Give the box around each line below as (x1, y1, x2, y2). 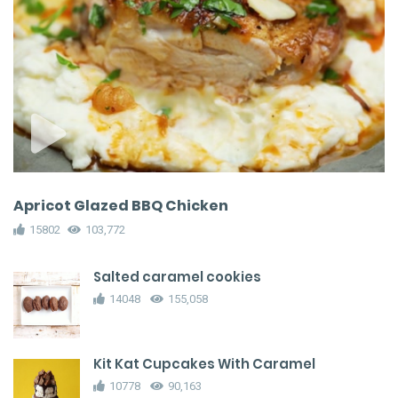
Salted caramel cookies (93, 267, 261, 287)
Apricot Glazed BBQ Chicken (13, 195, 228, 217)
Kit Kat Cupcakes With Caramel (93, 354, 315, 374)
